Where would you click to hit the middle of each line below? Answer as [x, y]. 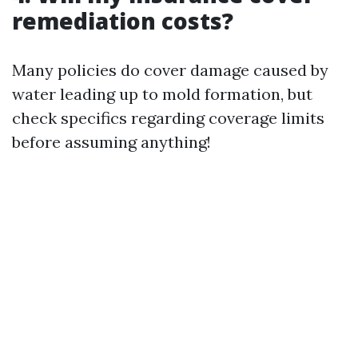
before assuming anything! [111, 141]
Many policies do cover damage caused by [170, 70]
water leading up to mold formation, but [162, 93]
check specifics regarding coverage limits [168, 117]
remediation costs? [123, 20]
